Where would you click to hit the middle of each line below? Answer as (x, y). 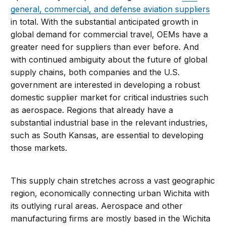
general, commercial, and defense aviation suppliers (110, 9)
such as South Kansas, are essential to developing (107, 135)
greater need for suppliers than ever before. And (105, 47)
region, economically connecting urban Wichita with (110, 193)
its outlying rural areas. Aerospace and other (97, 206)
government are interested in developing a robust (105, 85)
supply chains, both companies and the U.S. (95, 72)
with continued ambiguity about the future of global (109, 60)
